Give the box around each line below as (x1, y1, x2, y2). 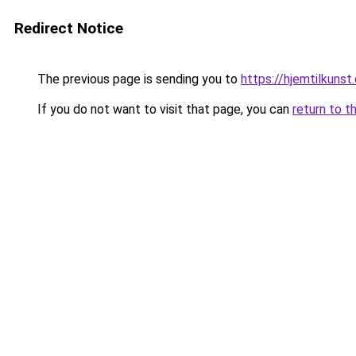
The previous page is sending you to (34, 72, 241, 87)
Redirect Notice (14, 19, 123, 37)
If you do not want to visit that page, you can (34, 102, 292, 117)
